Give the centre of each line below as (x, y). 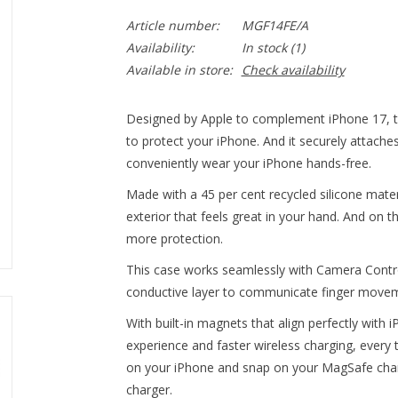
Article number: (172, 25)
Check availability (293, 70)
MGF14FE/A (275, 25)
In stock (264, 48)
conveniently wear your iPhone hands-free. (248, 163)
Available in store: (179, 70)
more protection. (174, 239)
